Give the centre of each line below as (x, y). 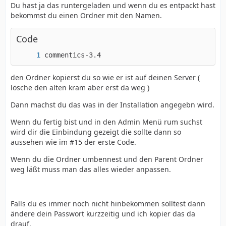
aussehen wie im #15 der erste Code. (73, 142)
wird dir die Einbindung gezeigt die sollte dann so (96, 132)
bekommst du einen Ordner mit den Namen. (86, 15)
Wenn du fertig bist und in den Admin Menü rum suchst (106, 122)
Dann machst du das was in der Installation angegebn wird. (112, 104)
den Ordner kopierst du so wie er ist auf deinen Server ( (105, 77)
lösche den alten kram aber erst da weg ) (80, 87)
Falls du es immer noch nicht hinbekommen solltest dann (108, 203)
